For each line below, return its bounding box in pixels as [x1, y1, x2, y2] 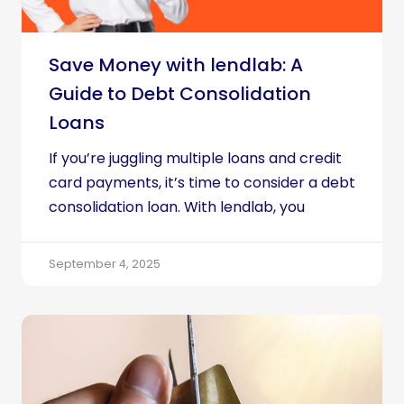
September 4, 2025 [49, 256, 161, 271]
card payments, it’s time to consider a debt [49, 172, 355, 193]
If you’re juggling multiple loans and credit [49, 148, 342, 169]
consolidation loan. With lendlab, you [49, 197, 305, 217]
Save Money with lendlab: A [49, 52, 303, 78]
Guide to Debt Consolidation [49, 81, 311, 106]
